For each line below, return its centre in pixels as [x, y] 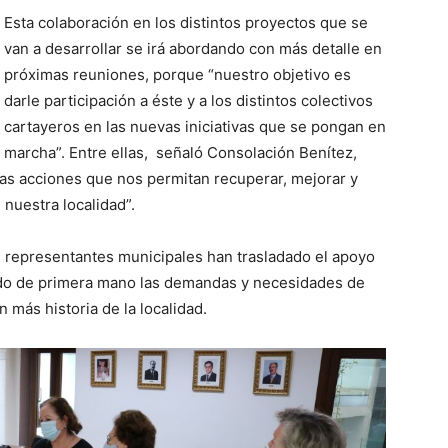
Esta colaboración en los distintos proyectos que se [186, 22]
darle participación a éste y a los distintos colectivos [188, 100]
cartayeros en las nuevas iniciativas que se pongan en [195, 126]
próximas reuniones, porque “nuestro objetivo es [177, 74]
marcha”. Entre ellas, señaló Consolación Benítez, [180, 152]
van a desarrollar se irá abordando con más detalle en [193, 48]
